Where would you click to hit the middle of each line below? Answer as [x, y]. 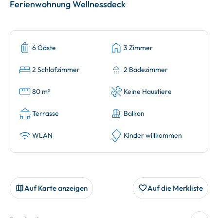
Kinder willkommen [153, 135]
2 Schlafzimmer [56, 70]
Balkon [134, 113]
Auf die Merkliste [175, 188]
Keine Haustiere [148, 91]
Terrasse [45, 113]
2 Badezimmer [146, 70]
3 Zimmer [138, 48]
